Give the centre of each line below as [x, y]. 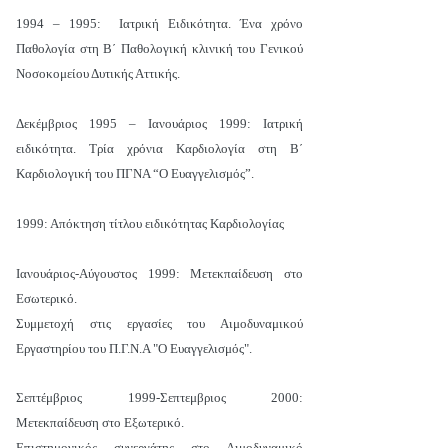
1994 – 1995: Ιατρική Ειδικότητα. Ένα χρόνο [159, 23]
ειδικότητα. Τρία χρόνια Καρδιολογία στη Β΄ [159, 148]
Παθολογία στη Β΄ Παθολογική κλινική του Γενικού [159, 48]
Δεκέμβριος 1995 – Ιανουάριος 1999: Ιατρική [159, 123]
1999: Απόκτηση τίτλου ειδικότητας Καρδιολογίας [150, 223]
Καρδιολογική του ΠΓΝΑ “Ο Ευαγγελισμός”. [135, 173]
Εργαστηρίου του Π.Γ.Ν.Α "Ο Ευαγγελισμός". [134, 348]
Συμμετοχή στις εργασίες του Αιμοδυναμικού [159, 323]
